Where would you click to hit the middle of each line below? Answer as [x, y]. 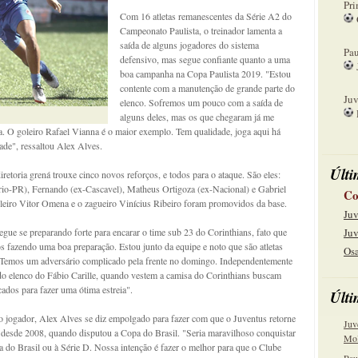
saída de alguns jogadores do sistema [189, 45]
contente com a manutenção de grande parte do [207, 88]
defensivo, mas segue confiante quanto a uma [205, 59]
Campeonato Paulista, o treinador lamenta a [201, 30]
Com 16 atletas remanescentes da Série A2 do [206, 16]
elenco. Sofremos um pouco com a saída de [201, 102]
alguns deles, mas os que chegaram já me [197, 117]
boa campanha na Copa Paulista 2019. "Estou [205, 74]
